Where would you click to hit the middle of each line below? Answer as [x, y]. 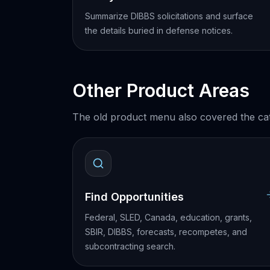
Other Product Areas [161, 90]
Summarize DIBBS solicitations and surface [169, 16]
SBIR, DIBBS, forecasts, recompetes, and [166, 232]
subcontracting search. [130, 246]
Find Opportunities [134, 197]
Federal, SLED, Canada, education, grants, [168, 217]
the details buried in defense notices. [159, 30]
